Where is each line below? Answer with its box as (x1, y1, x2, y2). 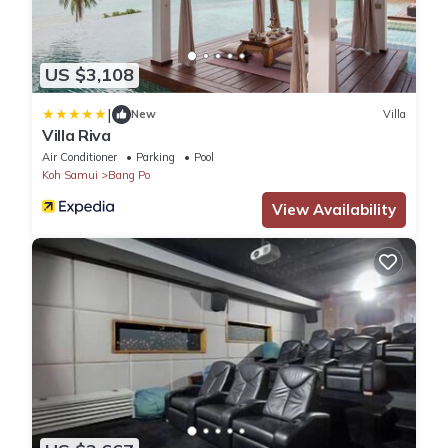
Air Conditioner (42, 149, 117, 164)
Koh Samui (42, 167, 98, 182)
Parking (136, 149, 175, 164)
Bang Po (108, 167, 150, 182)
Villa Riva (42, 124, 111, 145)
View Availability (272, 199, 396, 219)
